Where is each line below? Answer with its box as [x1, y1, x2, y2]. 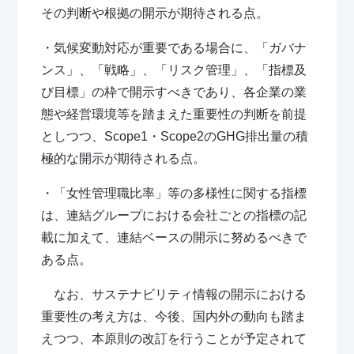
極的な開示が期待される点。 [41, 151, 206, 165]
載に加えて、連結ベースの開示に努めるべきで [41, 230, 307, 244]
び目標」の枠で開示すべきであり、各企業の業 [41, 85, 307, 99]
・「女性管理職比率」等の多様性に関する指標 [41, 186, 307, 200]
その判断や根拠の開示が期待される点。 [41, 6, 269, 20]
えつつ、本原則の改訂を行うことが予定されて [41, 331, 307, 345]
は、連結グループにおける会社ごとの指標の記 [41, 208, 307, 222]
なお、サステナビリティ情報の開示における [41, 287, 307, 301]
